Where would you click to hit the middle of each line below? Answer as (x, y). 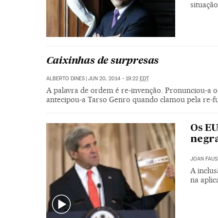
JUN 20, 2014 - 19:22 (114, 78)
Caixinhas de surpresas (102, 61)
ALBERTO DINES (65, 78)
